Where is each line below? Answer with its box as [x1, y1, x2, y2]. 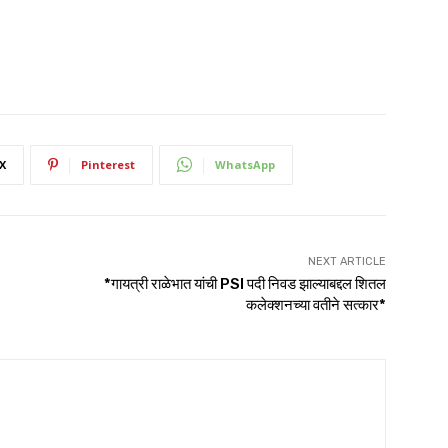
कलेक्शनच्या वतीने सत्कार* [245, 295, 386, 314]
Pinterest [81, 156, 135, 172]
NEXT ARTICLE [307, 254, 386, 268]
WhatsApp [215, 156, 275, 172]
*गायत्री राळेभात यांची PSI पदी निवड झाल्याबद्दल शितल [103, 274, 386, 293]
